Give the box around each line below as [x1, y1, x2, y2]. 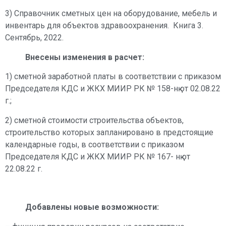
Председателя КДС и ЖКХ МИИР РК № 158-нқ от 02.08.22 [5, 84, 220, 94]
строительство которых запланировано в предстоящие [5, 127, 213, 137]
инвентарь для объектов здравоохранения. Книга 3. [5, 21, 203, 31]
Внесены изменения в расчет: [25, 52, 144, 62]
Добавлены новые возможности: [25, 202, 159, 212]
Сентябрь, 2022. [5, 33, 64, 43]
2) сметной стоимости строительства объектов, [5, 115, 184, 125]
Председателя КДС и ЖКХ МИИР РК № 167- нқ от [5, 151, 190, 161]
